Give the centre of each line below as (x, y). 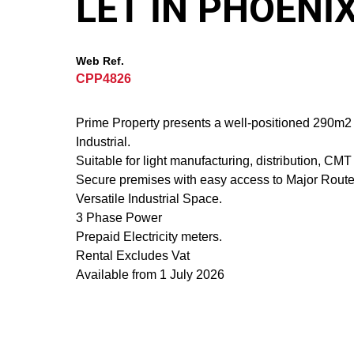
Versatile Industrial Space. (149, 199)
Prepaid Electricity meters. (149, 237)
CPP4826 (104, 79)
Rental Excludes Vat (133, 256)
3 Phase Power (119, 218)
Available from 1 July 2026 (150, 275)
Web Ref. (100, 61)
